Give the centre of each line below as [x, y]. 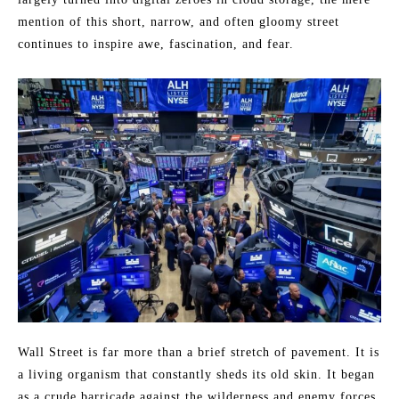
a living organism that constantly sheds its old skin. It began [196, 374]
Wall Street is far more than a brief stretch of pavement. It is [199, 352]
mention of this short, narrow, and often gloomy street [179, 22]
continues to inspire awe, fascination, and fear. [156, 45]
